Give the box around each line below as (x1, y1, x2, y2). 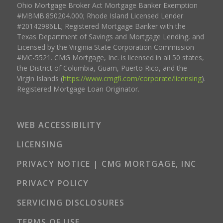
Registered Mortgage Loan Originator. (16, 84, 139, 94)
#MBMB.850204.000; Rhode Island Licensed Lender (16, 10, 183, 20)
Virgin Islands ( (16, 73, 63, 83)
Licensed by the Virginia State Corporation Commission (16, 42, 194, 52)
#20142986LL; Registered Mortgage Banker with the (16, 21, 186, 31)
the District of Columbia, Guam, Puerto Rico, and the (16, 63, 187, 73)
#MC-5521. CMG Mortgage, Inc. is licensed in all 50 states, (16, 52, 204, 62)
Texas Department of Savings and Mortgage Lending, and (16, 31, 204, 41)
